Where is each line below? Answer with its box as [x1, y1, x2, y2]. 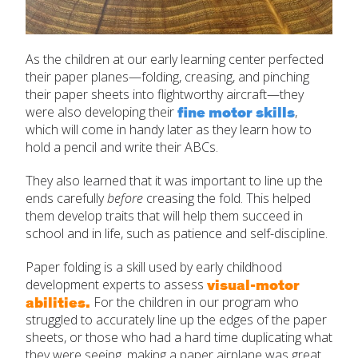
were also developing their [26, 103, 177, 121]
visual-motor [204, 274, 300, 296]
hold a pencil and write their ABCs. [26, 138, 218, 157]
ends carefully [26, 189, 107, 208]
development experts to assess [26, 276, 204, 294]
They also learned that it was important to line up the [26, 172, 323, 190]
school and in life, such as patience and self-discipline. [26, 225, 328, 243]
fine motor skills [177, 101, 295, 123]
